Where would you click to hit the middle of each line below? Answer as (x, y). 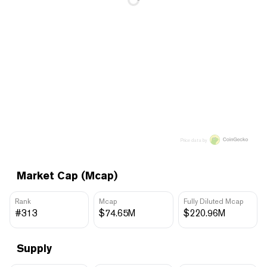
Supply (34, 248)
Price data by (194, 140)
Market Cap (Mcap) (67, 175)
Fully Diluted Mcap (213, 201)
